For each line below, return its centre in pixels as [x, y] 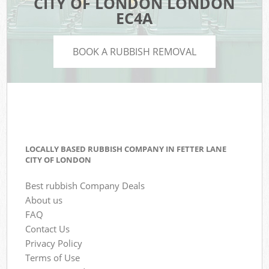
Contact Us [48, 228]
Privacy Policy [54, 243]
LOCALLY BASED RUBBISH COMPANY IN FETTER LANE [126, 149]
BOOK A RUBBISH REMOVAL [134, 51]
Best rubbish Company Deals [85, 185]
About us [44, 200]
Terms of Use [53, 257]
